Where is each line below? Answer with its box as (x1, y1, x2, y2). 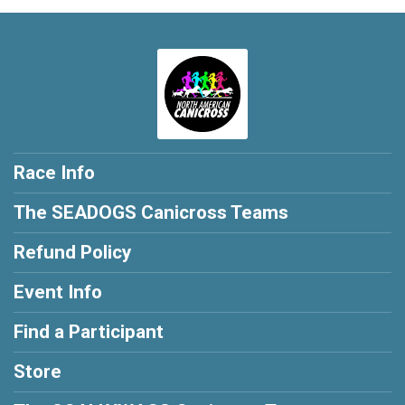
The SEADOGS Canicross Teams (14, 202, 288, 224)
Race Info (14, 162, 95, 184)
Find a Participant (14, 321, 164, 344)
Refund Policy (14, 241, 131, 264)
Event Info (14, 281, 102, 304)
